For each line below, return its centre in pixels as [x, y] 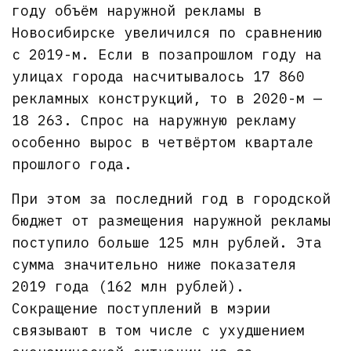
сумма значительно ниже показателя [154, 264]
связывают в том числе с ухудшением [159, 330]
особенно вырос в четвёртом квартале [163, 142]
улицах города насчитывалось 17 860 [159, 76]
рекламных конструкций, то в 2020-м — [167, 98]
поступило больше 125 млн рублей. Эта [167, 242]
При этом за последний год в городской [172, 198]
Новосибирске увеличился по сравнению [167, 32]
